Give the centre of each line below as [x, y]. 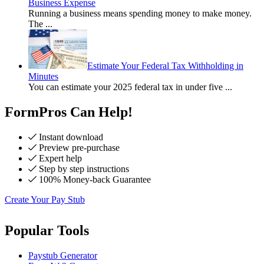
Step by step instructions [83, 169]
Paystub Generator [63, 256]
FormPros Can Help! [69, 112]
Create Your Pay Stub [45, 200]
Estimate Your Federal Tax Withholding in [165, 66]
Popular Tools [47, 231]
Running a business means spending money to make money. [140, 14]
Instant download [70, 137]
